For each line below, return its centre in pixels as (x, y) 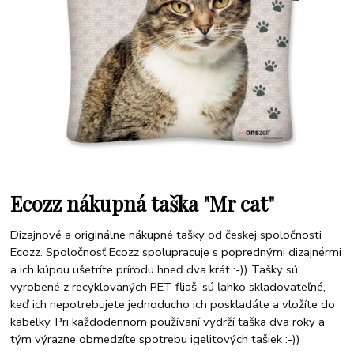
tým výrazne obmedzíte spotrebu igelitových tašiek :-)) (156, 339)
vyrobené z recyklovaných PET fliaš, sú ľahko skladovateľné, (168, 287)
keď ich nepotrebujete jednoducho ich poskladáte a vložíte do (173, 305)
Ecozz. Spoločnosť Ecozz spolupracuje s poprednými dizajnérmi (176, 252)
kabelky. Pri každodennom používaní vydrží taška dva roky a (168, 322)
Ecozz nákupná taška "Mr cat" (143, 203)
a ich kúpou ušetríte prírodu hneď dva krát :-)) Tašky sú (154, 270)
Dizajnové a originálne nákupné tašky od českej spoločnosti (166, 235)
